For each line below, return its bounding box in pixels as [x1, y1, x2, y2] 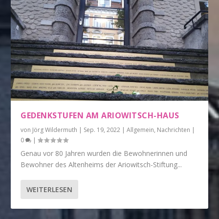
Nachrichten [157, 125, 191, 134]
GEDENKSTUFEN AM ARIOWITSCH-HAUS [21, 109, 179, 121]
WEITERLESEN [26, 184, 73, 194]
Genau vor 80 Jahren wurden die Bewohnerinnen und [21, 148, 188, 158]
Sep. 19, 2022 [84, 125, 121, 134]
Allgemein [127, 125, 154, 134]
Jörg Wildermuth [32, 125, 78, 134]
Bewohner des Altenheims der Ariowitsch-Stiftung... [21, 159, 182, 169]
